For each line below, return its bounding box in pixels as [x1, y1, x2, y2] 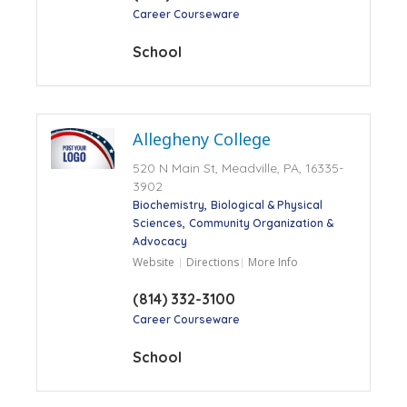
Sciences [132, 215, 183, 230]
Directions [185, 253, 239, 270]
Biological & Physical [210, 197, 323, 212]
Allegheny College [132, 127, 271, 150]
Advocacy [132, 233, 187, 248]
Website [132, 253, 174, 270]
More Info [247, 253, 298, 270]
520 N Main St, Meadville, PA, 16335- [132, 159, 343, 176]
